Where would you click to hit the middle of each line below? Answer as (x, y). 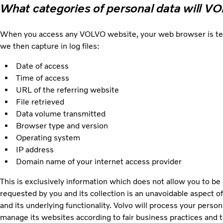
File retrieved (40, 102)
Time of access (42, 78)
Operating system (48, 138)
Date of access (42, 66)
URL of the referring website (67, 90)
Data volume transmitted (60, 114)
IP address (35, 150)
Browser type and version (62, 126)
